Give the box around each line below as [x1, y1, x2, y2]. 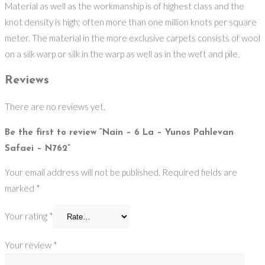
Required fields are [162, 166, 237, 177]
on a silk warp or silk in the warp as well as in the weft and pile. [5, 49, 240, 60]
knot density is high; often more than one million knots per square [5, 17, 257, 28]
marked [5, 182, 36, 193]
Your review [5, 239, 53, 250]
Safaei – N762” [5, 144, 70, 153]
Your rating [5, 210, 49, 221]
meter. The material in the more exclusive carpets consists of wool [5, 33, 260, 44]
